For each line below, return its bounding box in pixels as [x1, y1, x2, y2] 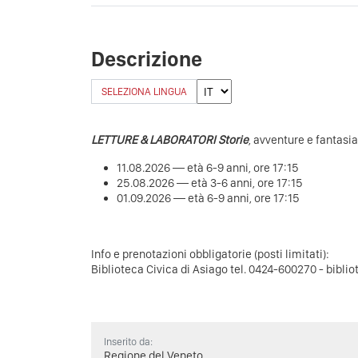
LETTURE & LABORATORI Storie [91, 133, 249, 148]
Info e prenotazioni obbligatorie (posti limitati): [91, 247, 329, 262]
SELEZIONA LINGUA [101, 86, 187, 98]
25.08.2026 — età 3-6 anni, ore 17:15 [117, 176, 303, 191]
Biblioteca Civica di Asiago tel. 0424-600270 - [91, 262, 326, 277]
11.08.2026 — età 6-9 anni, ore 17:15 [117, 161, 299, 176]
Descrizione [91, 46, 202, 72]
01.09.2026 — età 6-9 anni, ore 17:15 [117, 191, 300, 206]
